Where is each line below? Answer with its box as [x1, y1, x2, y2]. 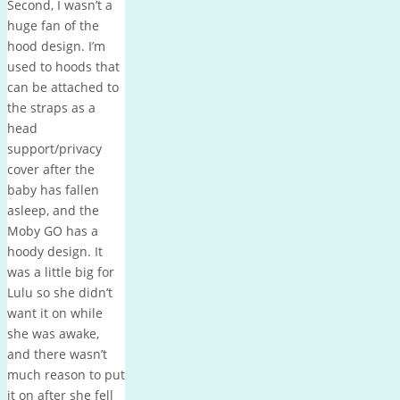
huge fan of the [7, 16, 99, 34]
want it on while [7, 304, 103, 321]
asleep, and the [7, 201, 99, 219]
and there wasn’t [7, 345, 107, 362]
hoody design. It [7, 242, 103, 260]
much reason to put [7, 365, 125, 383]
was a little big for [7, 262, 114, 280]
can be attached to [7, 78, 119, 96]
